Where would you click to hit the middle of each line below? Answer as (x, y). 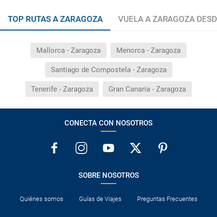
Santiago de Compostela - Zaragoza (108, 70)
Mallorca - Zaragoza (69, 50)
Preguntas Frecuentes (167, 199)
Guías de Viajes (100, 199)
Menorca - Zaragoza (148, 50)
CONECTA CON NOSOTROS (108, 123)
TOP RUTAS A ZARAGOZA (55, 19)
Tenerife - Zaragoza (62, 89)
